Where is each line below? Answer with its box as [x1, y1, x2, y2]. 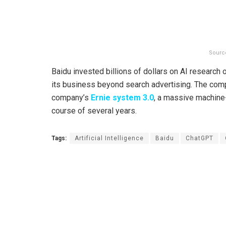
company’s [51, 93, 91, 103]
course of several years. [51, 106, 137, 116]
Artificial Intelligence [75, 135, 144, 142]
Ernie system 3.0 [91, 93, 154, 103]
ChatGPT [186, 135, 213, 142]
